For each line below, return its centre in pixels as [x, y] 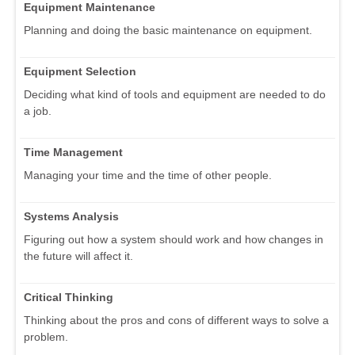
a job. [38, 111]
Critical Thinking [69, 298]
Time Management [73, 153]
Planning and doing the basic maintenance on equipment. [168, 31]
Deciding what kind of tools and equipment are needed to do [175, 95]
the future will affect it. [78, 256]
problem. [46, 337]
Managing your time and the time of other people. [148, 176]
